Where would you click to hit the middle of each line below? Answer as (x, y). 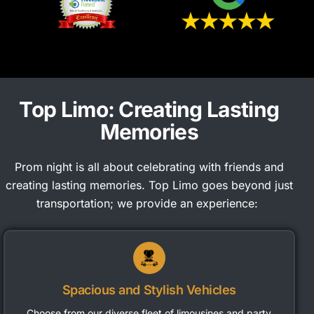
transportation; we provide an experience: (148, 203)
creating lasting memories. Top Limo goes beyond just (149, 185)
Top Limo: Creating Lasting (149, 109)
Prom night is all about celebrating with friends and (149, 167)
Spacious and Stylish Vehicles (149, 290)
